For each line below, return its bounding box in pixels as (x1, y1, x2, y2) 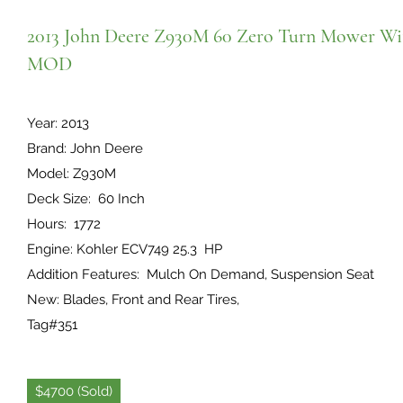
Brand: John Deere (27, 140, 147, 157)
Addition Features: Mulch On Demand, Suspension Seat (27, 266, 374, 282)
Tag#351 (27, 317, 77, 333)
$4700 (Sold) (35, 383, 112, 399)
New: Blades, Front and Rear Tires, (27, 291, 239, 308)
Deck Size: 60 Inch (27, 191, 145, 207)
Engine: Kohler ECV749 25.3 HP (27, 241, 222, 257)
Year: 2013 (27, 115, 89, 131)
